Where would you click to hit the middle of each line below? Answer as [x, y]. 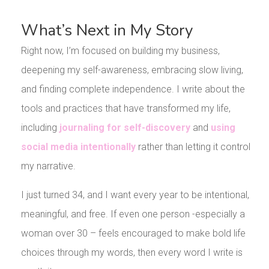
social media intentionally [78, 147]
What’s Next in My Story [107, 31]
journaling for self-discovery [125, 128]
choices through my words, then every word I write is [131, 253]
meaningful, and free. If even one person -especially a [133, 214]
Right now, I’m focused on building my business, [120, 51]
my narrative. [48, 166]
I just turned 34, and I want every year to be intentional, [135, 195]
